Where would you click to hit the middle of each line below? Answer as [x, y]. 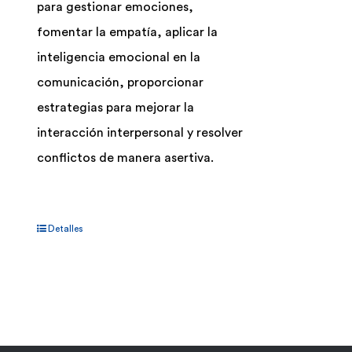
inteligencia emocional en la [119, 58]
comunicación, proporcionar [121, 83]
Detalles [66, 229]
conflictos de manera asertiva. [126, 158]
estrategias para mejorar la [116, 108]
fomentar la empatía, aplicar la [128, 33]
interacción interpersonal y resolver [140, 133]
